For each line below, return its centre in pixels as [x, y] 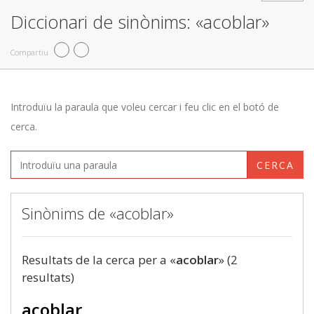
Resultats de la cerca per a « [99, 260]
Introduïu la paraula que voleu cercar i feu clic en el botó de [145, 107]
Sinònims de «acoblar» [98, 213]
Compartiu [29, 52]
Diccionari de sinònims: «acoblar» [140, 22]
